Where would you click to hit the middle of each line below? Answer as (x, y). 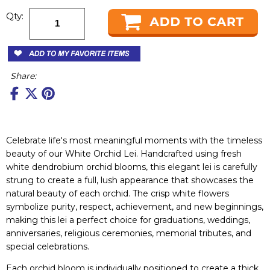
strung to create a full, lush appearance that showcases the (130, 180)
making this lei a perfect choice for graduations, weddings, (128, 220)
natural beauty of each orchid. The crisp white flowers (118, 193)
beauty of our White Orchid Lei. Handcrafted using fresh (124, 153)
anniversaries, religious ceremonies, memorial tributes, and (129, 233)
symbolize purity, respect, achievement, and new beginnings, (135, 206)
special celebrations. (48, 246)
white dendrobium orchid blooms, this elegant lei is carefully (132, 167)
